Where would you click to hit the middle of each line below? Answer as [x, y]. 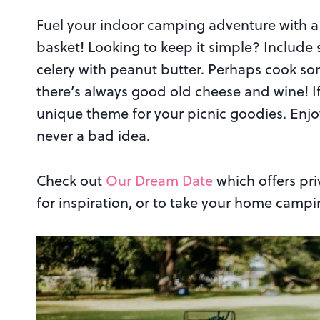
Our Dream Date [159, 181]
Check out [71, 181]
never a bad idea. [93, 136]
